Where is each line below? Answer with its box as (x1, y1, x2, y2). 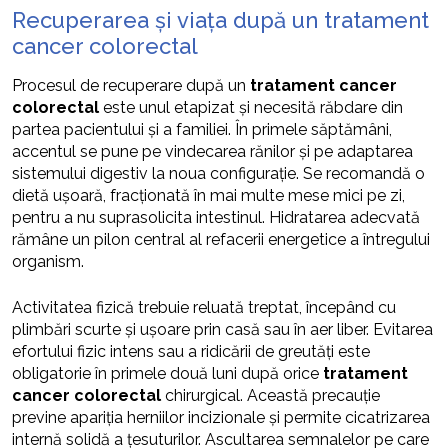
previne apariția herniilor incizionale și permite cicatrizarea (12, 408, 430, 427)
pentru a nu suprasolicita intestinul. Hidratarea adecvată (12, 208, 420, 227)
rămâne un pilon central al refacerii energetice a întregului (12, 230, 430, 249)
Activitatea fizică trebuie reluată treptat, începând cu (12, 298, 396, 317)
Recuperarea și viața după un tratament (12, 7, 429, 33)
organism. (12, 252, 84, 271)
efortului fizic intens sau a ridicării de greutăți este (12, 342, 370, 361)
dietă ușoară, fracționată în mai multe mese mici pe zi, (12, 186, 405, 205)
